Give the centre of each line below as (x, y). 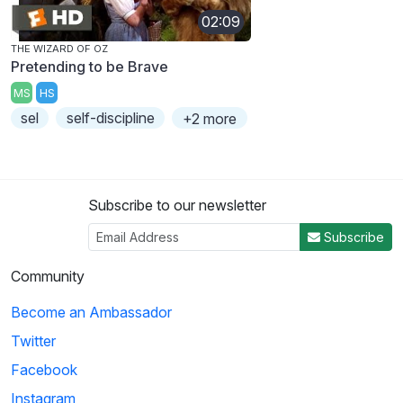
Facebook (44, 370)
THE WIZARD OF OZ (59, 48)
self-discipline (110, 118)
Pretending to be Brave (90, 66)
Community (48, 277)
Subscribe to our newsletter (177, 206)
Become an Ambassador (91, 313)
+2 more (209, 119)
